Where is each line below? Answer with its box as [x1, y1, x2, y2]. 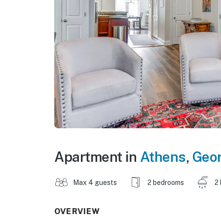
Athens [140, 148, 186, 165]
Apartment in [54, 148, 140, 165]
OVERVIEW [54, 206, 101, 216]
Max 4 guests [73, 178, 117, 186]
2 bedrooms [147, 178, 184, 186]
